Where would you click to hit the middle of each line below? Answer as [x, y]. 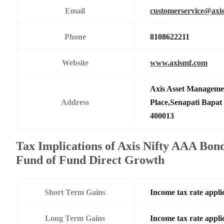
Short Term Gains [75, 192]
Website [75, 62]
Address [75, 102]
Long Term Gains [75, 218]
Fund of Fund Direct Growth [90, 160]
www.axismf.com [179, 62]
